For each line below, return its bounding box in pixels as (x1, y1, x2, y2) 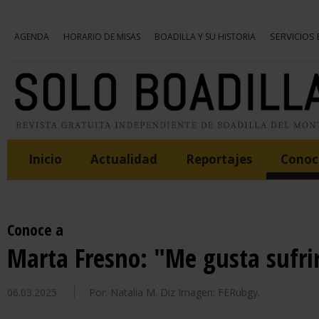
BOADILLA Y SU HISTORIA (155, 30, 256, 43)
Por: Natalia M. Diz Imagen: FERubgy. (89, 285, 260, 299)
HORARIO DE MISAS (63, 30, 140, 43)
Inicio (28, 151, 62, 168)
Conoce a (7, 219, 63, 241)
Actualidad (90, 151, 157, 168)
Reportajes (186, 151, 252, 168)
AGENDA (14, 30, 49, 43)
